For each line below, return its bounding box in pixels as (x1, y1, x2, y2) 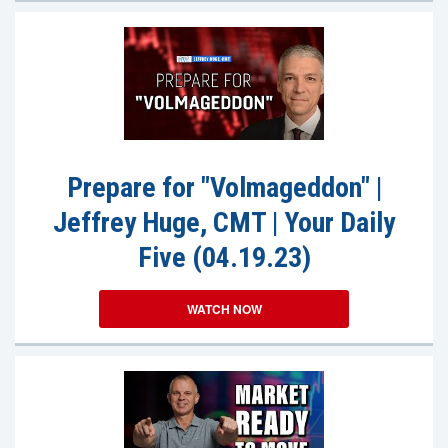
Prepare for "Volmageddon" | (66, 171, 382, 204)
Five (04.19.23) (137, 241, 311, 274)
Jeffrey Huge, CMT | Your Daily (53, 206, 395, 239)
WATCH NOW (186, 300, 262, 318)
